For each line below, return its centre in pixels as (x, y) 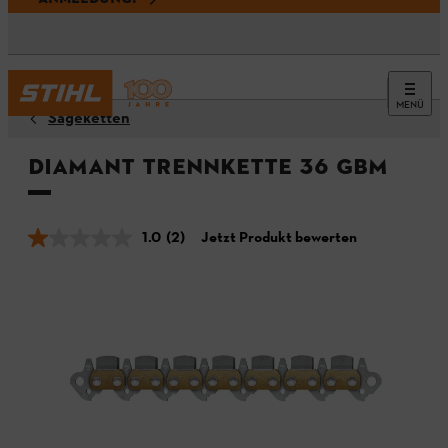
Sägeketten (89, 119)
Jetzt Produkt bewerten (278, 238)
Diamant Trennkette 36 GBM (208, 166)
